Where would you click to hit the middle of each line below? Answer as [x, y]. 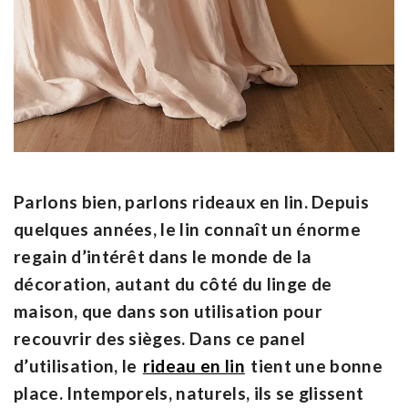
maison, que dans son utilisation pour [168, 311]
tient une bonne [315, 366]
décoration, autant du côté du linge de [173, 284]
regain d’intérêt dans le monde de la [163, 257]
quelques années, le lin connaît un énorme [188, 229]
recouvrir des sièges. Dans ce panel [160, 339]
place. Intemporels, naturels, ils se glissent [189, 393]
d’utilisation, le [77, 366]
